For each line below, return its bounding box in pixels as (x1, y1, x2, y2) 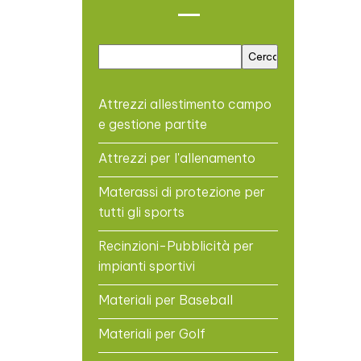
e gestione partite (98, 115, 207, 132)
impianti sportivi (98, 257, 195, 274)
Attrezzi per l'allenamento (98, 149, 255, 166)
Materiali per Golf (98, 325, 205, 342)
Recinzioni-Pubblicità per (98, 237, 254, 254)
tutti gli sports (98, 203, 185, 220)
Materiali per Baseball (98, 291, 233, 308)
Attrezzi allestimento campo (98, 95, 272, 112)
